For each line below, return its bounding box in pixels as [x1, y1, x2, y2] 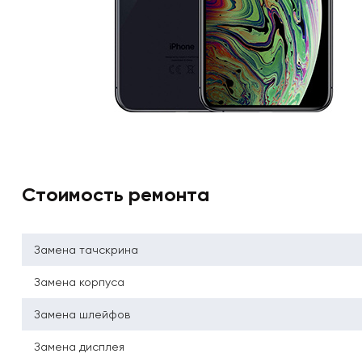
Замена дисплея [34, 340, 124, 354]
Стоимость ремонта [22, 183, 209, 207]
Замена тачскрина [34, 243, 138, 257]
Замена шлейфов [34, 308, 130, 322]
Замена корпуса [34, 276, 124, 289]
